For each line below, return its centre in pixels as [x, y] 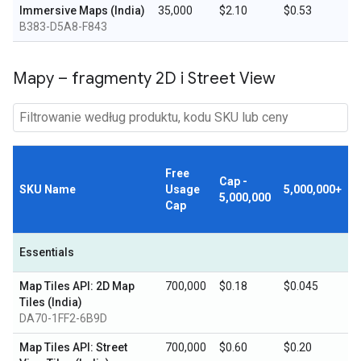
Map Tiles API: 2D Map [77, 286]
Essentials [47, 252]
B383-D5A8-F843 [63, 27]
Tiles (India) [51, 302]
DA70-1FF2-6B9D [63, 318]
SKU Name [48, 189]
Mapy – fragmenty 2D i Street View [144, 79]
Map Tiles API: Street [73, 347]
